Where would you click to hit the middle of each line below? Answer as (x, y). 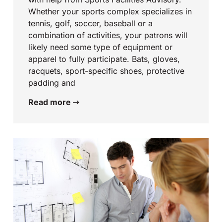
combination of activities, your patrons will (108, 35)
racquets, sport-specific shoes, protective (107, 71)
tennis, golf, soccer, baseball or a (91, 24)
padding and (52, 83)
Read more (51, 102)
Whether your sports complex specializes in (110, 12)
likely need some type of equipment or (101, 47)
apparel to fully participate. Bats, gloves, (104, 59)
